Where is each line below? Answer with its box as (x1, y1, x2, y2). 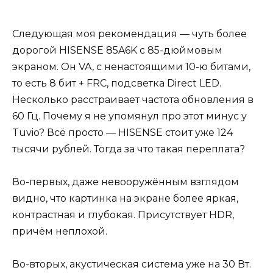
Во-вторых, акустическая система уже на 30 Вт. (12, 258, 251, 270)
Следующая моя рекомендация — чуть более (12, 27, 247, 40)
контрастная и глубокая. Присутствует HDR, (12, 208, 234, 221)
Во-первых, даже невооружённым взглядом (12, 175, 239, 188)
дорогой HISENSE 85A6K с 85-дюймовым (12, 44, 222, 56)
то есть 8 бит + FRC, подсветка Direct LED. (12, 77, 221, 89)
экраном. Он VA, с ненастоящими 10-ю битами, (12, 60, 250, 73)
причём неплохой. (12, 225, 107, 237)
